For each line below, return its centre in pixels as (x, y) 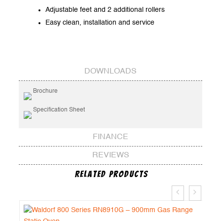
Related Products (111, 174)
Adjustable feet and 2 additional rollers (105, 10)
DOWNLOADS (110, 71)
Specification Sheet (58, 110)
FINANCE (110, 137)
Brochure (45, 91)
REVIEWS (110, 155)
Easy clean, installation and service (100, 22)
